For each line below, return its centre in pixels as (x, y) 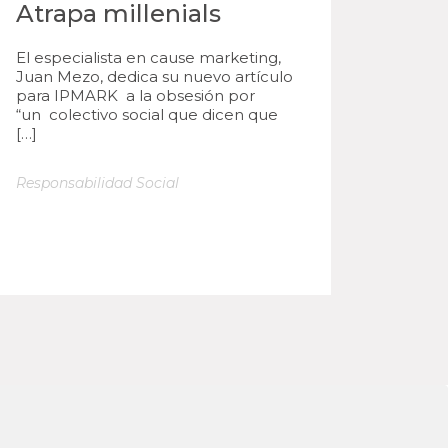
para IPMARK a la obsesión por (135, 95)
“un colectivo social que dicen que (147, 114)
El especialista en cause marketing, (148, 57)
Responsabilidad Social (97, 183)
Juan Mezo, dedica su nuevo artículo (154, 76)
